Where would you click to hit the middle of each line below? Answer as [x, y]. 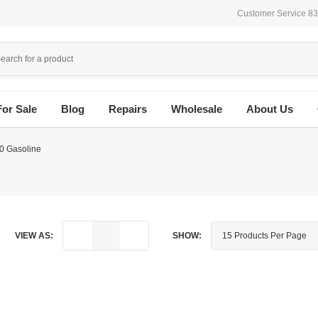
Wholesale [196, 109]
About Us [269, 109]
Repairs [127, 109]
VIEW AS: [34, 236]
